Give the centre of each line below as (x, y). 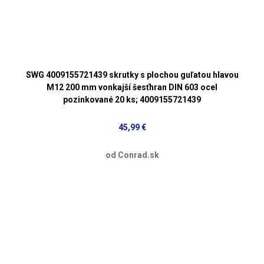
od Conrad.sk (132, 155)
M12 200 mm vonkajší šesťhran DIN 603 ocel (132, 87)
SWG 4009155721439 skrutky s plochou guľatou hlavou (132, 75)
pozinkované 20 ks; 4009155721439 (132, 99)
